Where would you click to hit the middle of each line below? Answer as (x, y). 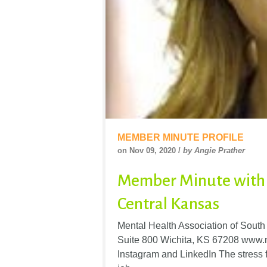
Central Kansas (168, 204)
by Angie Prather (214, 151)
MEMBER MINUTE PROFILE (181, 138)
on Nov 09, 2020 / (150, 151)
